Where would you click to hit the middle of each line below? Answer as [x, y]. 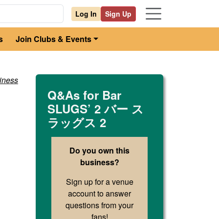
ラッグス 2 [77, 122]
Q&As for [75, 95]
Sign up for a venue [99, 182]
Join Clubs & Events [54, 39]
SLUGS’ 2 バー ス [96, 109]
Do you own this [99, 150]
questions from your [99, 205]
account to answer [99, 193]
